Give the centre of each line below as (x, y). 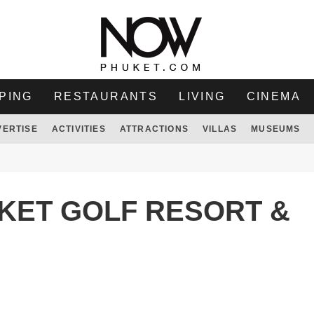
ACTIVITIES (78, 129)
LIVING (202, 96)
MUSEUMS (276, 129)
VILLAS (220, 129)
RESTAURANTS (106, 96)
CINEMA (274, 96)
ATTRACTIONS (154, 129)
